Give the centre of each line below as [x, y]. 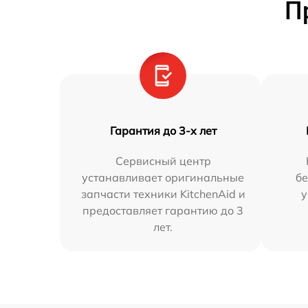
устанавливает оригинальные [163, 178]
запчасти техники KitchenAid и [163, 194]
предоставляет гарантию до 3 [163, 211]
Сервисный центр [163, 161]
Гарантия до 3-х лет [163, 131]
